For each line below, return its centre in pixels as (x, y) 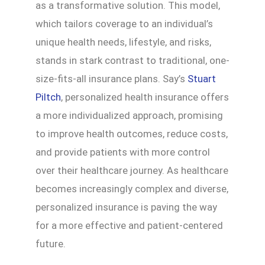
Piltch (48, 97)
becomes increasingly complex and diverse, (132, 189)
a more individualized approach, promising (129, 116)
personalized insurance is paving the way (126, 207)
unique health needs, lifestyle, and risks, (123, 42)
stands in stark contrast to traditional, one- (132, 61)
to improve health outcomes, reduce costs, (132, 134)
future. (51, 244)
